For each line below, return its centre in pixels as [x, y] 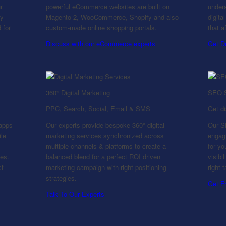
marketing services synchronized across [105, 135]
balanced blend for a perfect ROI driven [103, 156]
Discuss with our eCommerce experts [100, 44]
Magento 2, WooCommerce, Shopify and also [112, 17]
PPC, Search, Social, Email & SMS [98, 108]
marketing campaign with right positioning [106, 167]
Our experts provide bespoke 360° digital [105, 125]
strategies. [61, 178]
